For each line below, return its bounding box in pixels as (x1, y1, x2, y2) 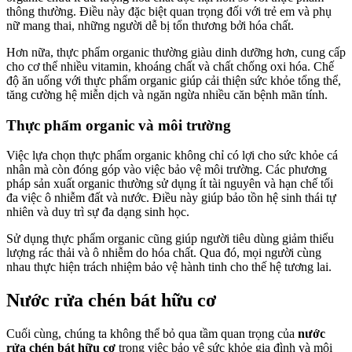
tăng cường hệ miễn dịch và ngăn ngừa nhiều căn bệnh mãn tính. (6, 87, 328, 101)
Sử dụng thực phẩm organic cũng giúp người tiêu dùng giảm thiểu (6, 232, 334, 246)
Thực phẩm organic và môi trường (6, 116, 231, 134)
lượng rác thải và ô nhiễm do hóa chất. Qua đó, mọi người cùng (6, 246, 321, 260)
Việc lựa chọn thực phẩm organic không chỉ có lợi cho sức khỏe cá (6, 148, 338, 163)
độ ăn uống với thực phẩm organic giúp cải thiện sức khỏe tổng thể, (6, 73, 341, 87)
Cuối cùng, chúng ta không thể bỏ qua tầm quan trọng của (6, 327, 298, 341)
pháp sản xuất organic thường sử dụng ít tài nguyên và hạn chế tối (6, 177, 333, 191)
